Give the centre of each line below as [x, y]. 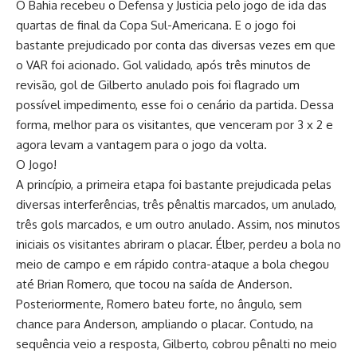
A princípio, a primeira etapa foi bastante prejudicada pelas [174, 184]
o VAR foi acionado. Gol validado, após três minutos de [163, 65]
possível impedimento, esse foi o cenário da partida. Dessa [175, 105]
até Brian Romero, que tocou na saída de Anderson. [154, 284]
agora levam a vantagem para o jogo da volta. [141, 145]
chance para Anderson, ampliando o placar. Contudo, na [165, 324]
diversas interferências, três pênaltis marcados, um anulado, [176, 204]
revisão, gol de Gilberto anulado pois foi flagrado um [158, 85]
